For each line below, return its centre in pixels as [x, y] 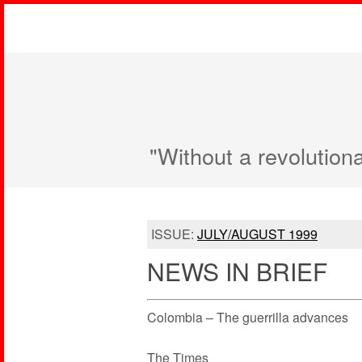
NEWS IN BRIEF [237, 271]
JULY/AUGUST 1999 [257, 234]
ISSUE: [174, 234]
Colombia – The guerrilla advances [248, 317]
